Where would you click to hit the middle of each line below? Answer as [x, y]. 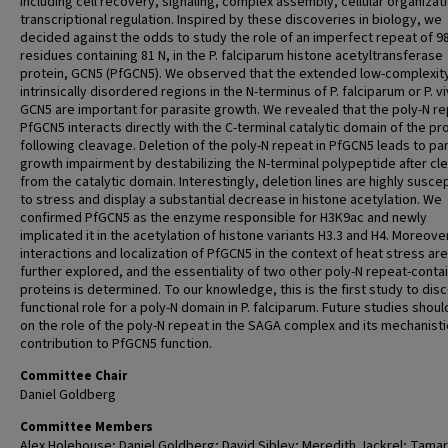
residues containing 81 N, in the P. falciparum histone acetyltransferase [231, 56]
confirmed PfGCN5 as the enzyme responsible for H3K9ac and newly [223, 218]
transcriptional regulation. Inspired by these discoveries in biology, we [231, 20]
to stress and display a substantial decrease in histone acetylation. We [231, 200]
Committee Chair [73, 376]
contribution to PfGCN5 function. [116, 344]
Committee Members [86, 427]
